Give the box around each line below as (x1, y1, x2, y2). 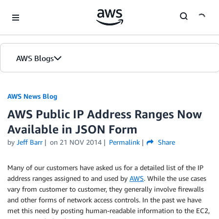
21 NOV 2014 (59, 138, 102, 146)
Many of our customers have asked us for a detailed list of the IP (7, 163, 203, 172)
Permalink (109, 138, 140, 146)
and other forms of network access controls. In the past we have (7, 196, 201, 204)
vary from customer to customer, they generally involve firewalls (7, 185, 204, 193)
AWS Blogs (16, 53, 54, 63)
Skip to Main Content (4, 5, 69, 14)
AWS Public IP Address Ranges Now (7, 107, 202, 121)
